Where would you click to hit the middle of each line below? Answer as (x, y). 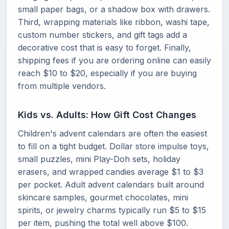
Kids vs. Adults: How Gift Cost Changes (107, 115)
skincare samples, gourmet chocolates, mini (103, 197)
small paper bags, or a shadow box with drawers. (114, 9)
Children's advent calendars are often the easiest (112, 133)
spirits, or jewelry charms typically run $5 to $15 (112, 210)
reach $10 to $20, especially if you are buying (107, 73)
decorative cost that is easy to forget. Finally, (105, 48)
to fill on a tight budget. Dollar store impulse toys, (113, 146)
